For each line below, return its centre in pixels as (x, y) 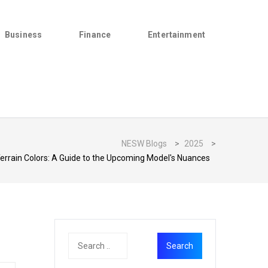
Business (24, 35)
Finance (95, 35)
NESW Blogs (144, 144)
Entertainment (176, 35)
